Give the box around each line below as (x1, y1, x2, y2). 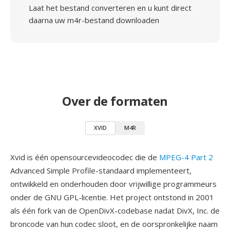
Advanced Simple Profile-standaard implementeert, (10, 165, 191, 176)
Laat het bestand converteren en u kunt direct (29, 3, 191, 13)
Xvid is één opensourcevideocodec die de (10, 152, 159, 162)
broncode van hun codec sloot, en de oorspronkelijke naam (10, 219, 218, 229)
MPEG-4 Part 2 (159, 152, 213, 162)
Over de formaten (62, 92, 168, 109)
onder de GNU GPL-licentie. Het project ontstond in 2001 (10, 192, 214, 202)
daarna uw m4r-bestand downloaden (29, 15, 159, 25)
